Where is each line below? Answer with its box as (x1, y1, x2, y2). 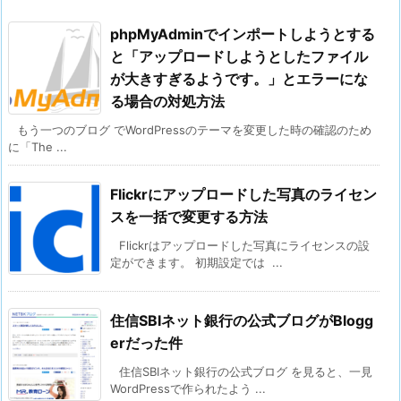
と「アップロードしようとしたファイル (110, 47, 368, 66)
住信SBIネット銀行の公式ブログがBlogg (110, 311, 373, 330)
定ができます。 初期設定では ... (110, 255, 283, 270)
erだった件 (110, 334, 183, 353)
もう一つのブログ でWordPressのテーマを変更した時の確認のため (17, 123, 371, 138)
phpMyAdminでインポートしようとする (110, 25, 375, 44)
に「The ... (8, 140, 67, 155)
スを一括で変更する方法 (110, 208, 268, 226)
